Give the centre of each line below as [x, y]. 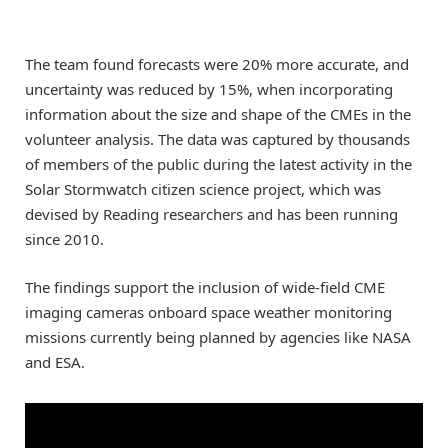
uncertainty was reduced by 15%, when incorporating [209, 88]
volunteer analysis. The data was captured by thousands [217, 138]
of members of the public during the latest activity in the [218, 163]
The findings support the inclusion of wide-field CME [205, 286]
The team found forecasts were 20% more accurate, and [217, 63]
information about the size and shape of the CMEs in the [218, 113]
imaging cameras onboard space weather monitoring [208, 311]
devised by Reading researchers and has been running [211, 213]
